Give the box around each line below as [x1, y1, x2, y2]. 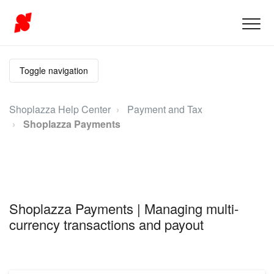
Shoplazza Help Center [9, 102, 111, 116]
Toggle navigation [20, 64, 88, 76]
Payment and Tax [127, 102, 202, 116]
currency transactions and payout [9, 214, 204, 234]
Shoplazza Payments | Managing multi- [9, 198, 239, 218]
